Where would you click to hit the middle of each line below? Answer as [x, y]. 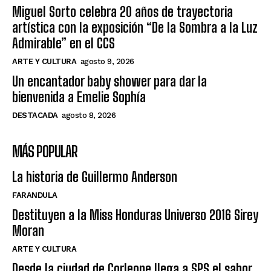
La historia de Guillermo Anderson [95, 177]
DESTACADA [35, 115]
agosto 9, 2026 [107, 61]
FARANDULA [35, 195]
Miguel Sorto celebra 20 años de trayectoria [122, 11]
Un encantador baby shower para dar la [109, 81]
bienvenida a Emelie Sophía [79, 97]
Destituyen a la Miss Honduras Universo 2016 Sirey [135, 215]
